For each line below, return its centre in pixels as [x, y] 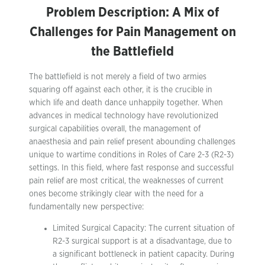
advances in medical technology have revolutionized [124, 116]
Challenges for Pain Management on [132, 32]
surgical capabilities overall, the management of [115, 129]
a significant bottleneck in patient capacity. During [143, 254]
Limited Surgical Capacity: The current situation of [143, 228]
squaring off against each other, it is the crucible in [121, 90]
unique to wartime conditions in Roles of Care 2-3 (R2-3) [131, 155]
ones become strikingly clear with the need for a [116, 194]
